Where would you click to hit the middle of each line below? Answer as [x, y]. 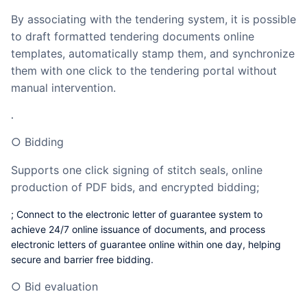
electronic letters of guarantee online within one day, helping [146, 245]
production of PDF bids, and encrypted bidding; [135, 187]
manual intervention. [63, 88]
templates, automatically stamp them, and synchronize [153, 54]
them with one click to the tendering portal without [144, 71]
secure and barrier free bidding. [82, 260]
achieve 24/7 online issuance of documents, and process [138, 230]
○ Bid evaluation [60, 287]
